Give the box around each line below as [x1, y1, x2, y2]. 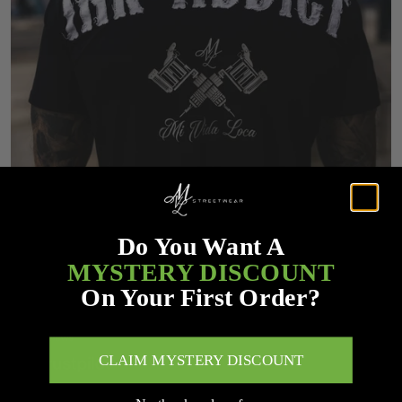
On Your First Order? [81, 283, 321, 311]
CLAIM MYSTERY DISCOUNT [98, 351, 304, 369]
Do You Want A [117, 232, 285, 261]
